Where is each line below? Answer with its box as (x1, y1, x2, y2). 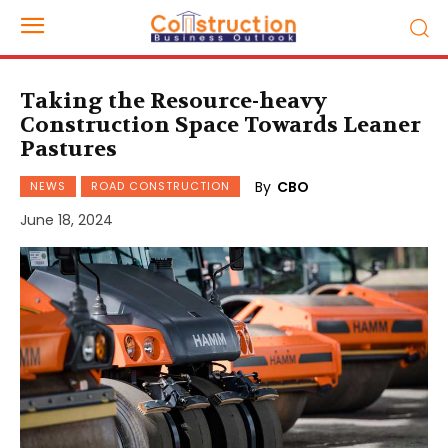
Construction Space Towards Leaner (20, 111, 421, 139)
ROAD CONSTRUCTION (91, 178, 230, 194)
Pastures (20, 135, 117, 163)
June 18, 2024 (20, 210, 113, 231)
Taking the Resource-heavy (20, 87, 327, 115)
